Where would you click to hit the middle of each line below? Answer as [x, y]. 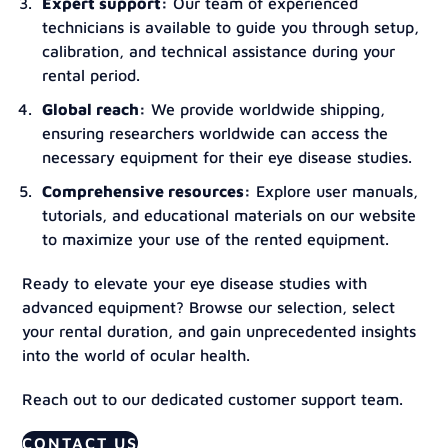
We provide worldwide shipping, [266, 109]
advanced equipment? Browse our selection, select [209, 307]
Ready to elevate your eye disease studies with [195, 283]
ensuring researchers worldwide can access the [215, 133]
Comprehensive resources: [147, 191]
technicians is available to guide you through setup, [231, 27]
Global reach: [94, 109]
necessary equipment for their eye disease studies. [227, 157]
